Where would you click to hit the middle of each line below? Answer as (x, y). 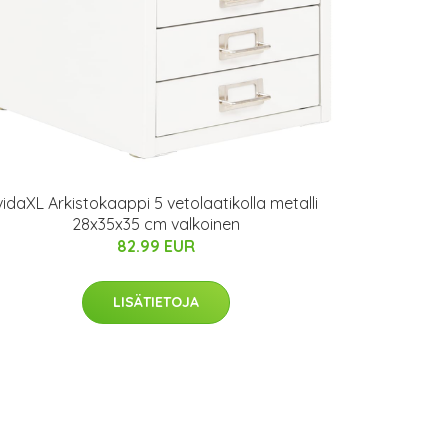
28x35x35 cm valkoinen (156, 223)
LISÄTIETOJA (156, 301)
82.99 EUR (156, 245)
